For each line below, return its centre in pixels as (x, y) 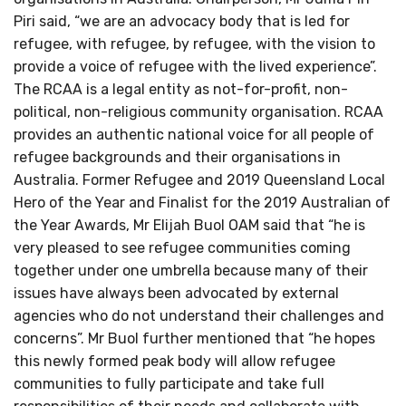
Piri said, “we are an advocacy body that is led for (182, 22)
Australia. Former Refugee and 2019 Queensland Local (199, 180)
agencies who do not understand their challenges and (199, 316)
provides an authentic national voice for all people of (194, 135)
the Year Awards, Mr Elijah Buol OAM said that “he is (189, 226)
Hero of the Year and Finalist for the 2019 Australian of (202, 203)
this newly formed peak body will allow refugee (174, 362)
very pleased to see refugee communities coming (182, 248)
